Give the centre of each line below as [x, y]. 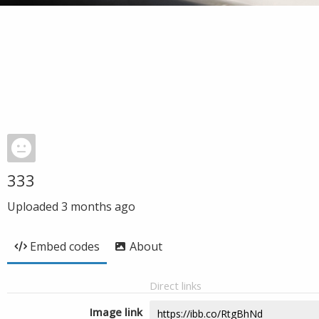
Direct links [176, 286]
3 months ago [98, 206]
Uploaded [34, 206]
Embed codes [65, 246]
